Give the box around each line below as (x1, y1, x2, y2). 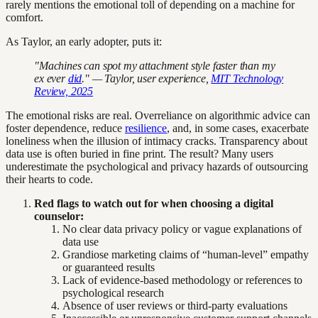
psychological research (62, 286, 164, 299)
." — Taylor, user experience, (82, 72, 212, 84)
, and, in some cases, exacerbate (167, 121, 309, 134)
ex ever (34, 72, 68, 84)
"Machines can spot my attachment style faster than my (34, 59, 275, 72)
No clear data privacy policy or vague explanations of (62, 222, 302, 235)
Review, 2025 (34, 84, 94, 97)
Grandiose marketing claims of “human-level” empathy (62, 248, 309, 261)
